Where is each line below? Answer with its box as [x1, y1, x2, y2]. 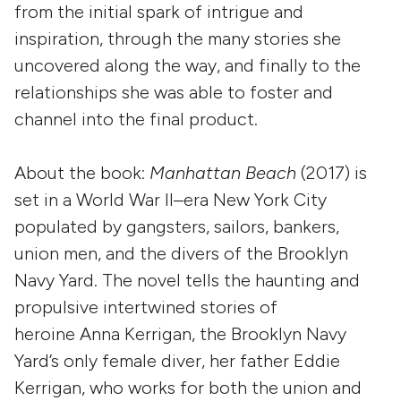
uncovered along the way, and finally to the [14, 54, 361, 76]
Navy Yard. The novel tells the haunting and [14, 269, 360, 291]
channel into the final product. [14, 107, 258, 130]
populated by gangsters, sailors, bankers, [14, 215, 339, 237]
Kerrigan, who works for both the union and [14, 376, 362, 398]
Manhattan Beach [149, 161, 296, 183]
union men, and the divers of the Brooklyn [14, 242, 348, 264]
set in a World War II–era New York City [14, 188, 327, 210]
